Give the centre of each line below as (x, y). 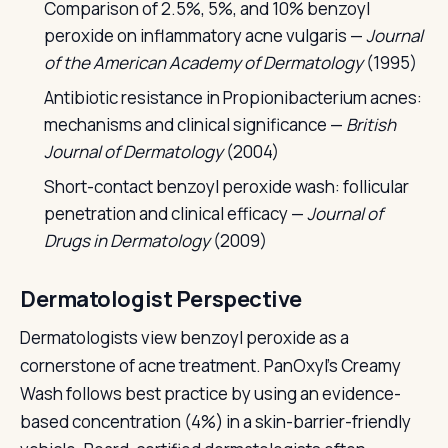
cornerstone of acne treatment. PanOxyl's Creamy (210, 365)
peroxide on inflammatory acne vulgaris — (205, 35)
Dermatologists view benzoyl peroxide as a (184, 337)
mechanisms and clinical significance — (195, 124)
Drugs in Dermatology (127, 240)
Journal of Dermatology (133, 151)
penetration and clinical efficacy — (175, 213)
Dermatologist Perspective (161, 299)
